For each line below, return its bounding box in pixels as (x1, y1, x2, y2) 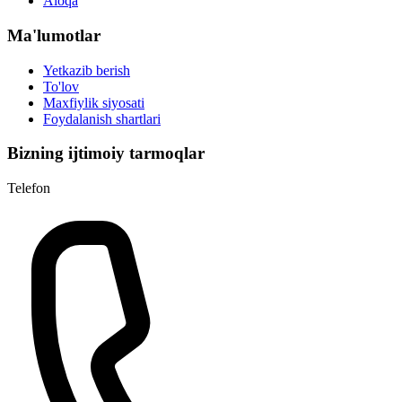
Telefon (7, 180, 50, 196)
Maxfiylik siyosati (43, 94, 144, 110)
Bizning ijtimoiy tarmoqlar (7, 144, 205, 163)
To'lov (43, 78, 79, 94)
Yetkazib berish (43, 62, 130, 78)
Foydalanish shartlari (43, 110, 161, 127)
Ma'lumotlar (7, 25, 100, 45)
